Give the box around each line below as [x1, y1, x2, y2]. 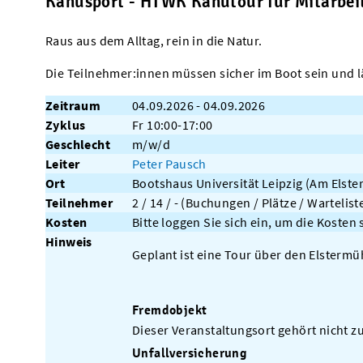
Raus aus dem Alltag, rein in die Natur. [45, 32, 263, 49]
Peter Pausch [132, 156, 207, 172]
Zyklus [45, 117, 86, 133]
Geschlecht [45, 136, 110, 152]
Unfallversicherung [132, 345, 248, 361]
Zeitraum [45, 97, 101, 113]
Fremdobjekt [132, 302, 207, 318]
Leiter [45, 156, 80, 172]
